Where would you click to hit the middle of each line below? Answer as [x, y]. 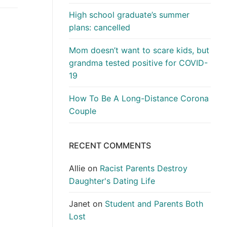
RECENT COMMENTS [110, 145]
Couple [83, 111]
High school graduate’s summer [129, 14]
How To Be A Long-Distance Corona [139, 98]
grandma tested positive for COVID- [138, 63]
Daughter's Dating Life [112, 181]
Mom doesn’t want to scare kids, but [139, 50]
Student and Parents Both [154, 203]
